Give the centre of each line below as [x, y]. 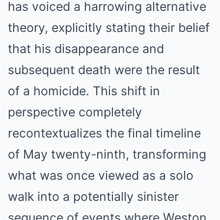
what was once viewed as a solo [101, 175]
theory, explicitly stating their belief [109, 27]
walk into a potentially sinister [93, 196]
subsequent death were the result [104, 70]
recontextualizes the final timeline [104, 133]
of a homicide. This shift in [84, 91]
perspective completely [75, 112]
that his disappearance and [86, 49]
